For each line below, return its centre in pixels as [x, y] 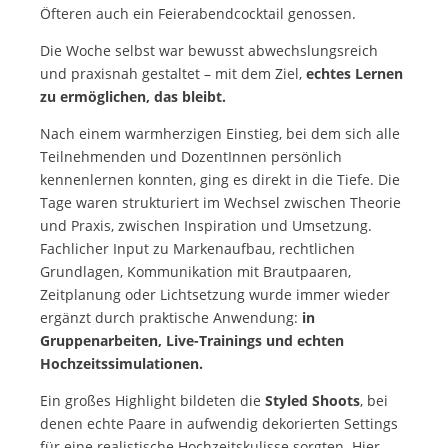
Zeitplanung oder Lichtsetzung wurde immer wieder [215, 294]
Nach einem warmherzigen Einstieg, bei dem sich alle [220, 133]
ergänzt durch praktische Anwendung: [171, 317]
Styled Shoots [312, 400]
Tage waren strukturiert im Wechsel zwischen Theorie [220, 202]
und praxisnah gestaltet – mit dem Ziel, [173, 73]
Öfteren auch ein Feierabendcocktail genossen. [198, 13]
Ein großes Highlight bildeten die [152, 400]
